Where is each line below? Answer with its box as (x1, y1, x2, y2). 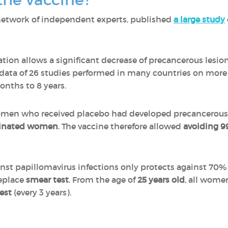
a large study (174, 14, 225, 24)
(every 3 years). (12, 187, 71, 197)
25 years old (137, 175, 185, 185)
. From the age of (69, 175, 137, 185)
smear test (26, 175, 69, 185)
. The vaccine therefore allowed (58, 121, 183, 131)
